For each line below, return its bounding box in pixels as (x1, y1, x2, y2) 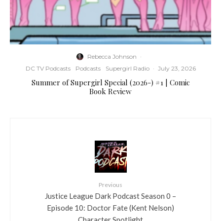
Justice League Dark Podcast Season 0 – (45, 191, 176, 200)
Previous (99, 181, 122, 188)
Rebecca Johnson (87, 53, 137, 60)
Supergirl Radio (105, 65, 149, 72)
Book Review (89, 86, 132, 96)
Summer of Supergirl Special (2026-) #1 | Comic (31, 77, 190, 87)
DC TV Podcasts (25, 65, 71, 72)
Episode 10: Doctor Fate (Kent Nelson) (47, 203, 174, 212)
